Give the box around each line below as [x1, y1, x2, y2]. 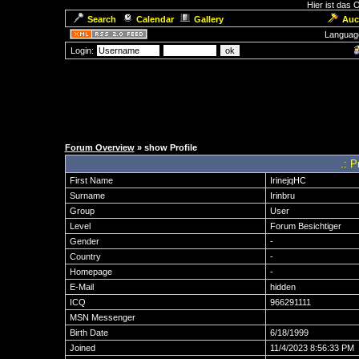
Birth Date [69, 328, 108, 337]
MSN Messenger [69, 313, 135, 322]
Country [69, 252, 101, 261]
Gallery [193, 14, 224, 24]
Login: [67, 46, 96, 55]
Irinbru [269, 191, 295, 200]
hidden [269, 282, 296, 292]
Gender [69, 236, 99, 246]
